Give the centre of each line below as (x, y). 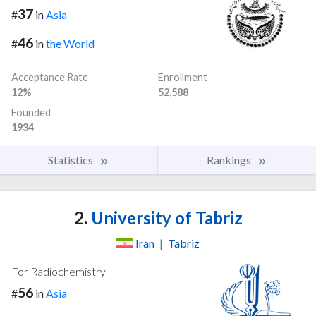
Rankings (230, 159)
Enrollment (183, 77)
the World (70, 43)
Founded (31, 112)
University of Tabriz (165, 217)
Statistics (72, 159)
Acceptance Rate (50, 77)
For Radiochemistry (59, 271)
